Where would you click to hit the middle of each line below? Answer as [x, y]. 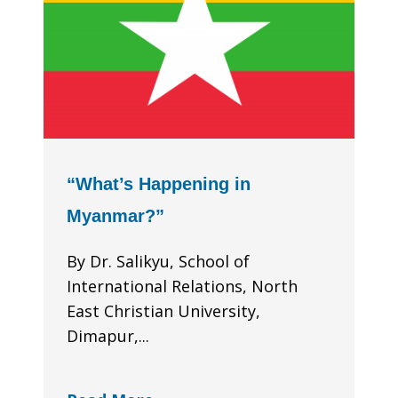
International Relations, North [182, 287]
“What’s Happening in [159, 184]
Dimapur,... [108, 336]
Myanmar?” [115, 216]
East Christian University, [163, 311]
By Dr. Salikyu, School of [158, 262]
